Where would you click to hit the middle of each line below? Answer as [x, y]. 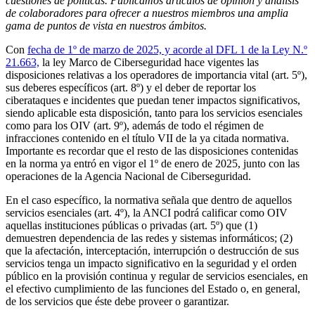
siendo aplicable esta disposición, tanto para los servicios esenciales [154, 112]
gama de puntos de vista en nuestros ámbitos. [106, 25]
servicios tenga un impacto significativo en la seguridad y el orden [151, 263]
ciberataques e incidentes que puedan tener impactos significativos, [153, 100]
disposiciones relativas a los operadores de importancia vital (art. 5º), [156, 75]
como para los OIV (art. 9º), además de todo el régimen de [135, 125]
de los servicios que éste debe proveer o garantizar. [117, 301]
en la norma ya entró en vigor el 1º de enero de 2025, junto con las [153, 163]
